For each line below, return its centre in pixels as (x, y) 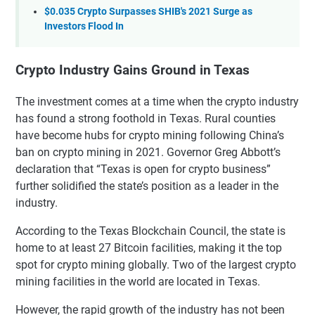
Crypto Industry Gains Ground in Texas (133, 71)
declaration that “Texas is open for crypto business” (143, 169)
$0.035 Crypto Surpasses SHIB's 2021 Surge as (148, 11)
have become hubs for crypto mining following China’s (150, 135)
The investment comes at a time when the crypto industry (157, 101)
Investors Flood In (84, 26)
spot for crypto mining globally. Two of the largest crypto (156, 264)
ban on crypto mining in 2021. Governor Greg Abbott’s (148, 152)
